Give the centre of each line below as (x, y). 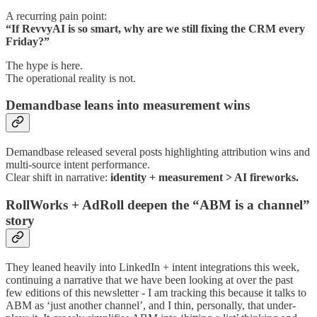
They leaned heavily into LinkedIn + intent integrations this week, (152, 267)
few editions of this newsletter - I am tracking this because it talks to (156, 292)
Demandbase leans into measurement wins (128, 105)
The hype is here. (44, 65)
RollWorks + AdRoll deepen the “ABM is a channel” (158, 204)
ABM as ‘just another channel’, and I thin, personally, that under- (151, 305)
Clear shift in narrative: (58, 178)
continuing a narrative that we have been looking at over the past (149, 279)
